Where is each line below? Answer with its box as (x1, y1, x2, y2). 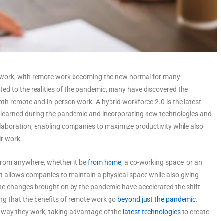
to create (181, 207, 209, 216)
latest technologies (123, 207, 181, 216)
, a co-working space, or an (121, 158, 202, 166)
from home (88, 158, 121, 166)
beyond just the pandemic (117, 195, 196, 203)
